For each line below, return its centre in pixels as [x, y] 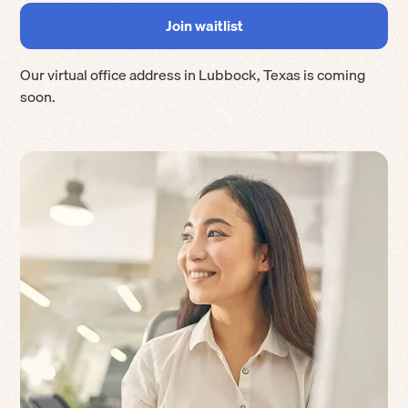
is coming [333, 75]
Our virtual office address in [110, 75]
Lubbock [228, 75]
